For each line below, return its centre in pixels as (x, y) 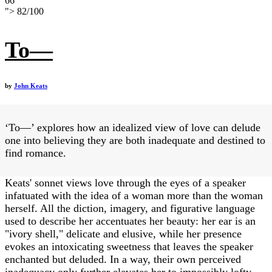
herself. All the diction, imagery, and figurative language (130, 209)
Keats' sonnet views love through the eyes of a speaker (125, 183)
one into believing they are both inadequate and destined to (135, 141)
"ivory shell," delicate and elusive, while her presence (123, 234)
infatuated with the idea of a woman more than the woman (134, 196)
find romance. (36, 153)
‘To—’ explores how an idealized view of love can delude (133, 128)
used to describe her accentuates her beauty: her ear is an (130, 221)
